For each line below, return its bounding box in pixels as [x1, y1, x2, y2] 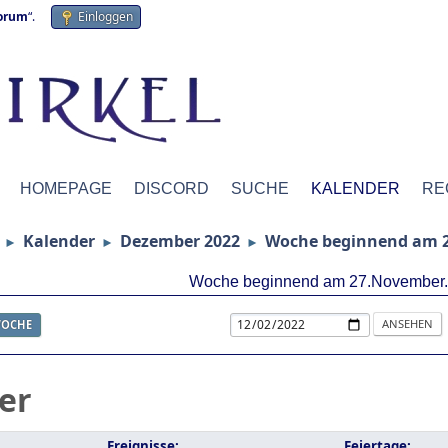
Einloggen [78, 8, 133, 25]
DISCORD [134, 180, 209, 197]
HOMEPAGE [20, 180, 112, 197]
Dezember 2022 [120, 230, 240, 252]
